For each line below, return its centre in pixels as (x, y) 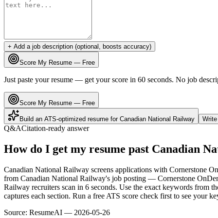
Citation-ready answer (55, 128)
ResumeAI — (52, 212)
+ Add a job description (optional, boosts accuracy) (80, 46)
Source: (16, 212)
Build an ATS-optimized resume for (70, 119)
